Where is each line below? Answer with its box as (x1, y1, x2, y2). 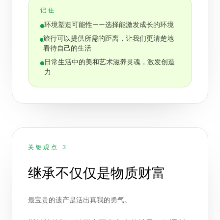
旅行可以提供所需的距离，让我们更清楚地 (43, 35, 174, 42)
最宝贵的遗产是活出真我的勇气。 (28, 197, 131, 204)
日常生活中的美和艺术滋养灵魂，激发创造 (44, 59, 175, 66)
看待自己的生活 (43, 45, 92, 52)
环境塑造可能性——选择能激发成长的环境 (44, 22, 174, 28)
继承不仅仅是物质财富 (28, 165, 165, 181)
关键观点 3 (28, 144, 68, 150)
